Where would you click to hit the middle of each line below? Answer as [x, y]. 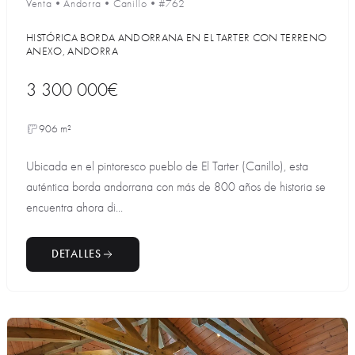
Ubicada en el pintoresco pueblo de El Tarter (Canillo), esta [167, 166]
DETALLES [76, 254]
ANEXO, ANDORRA [72, 51]
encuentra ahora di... [74, 208]
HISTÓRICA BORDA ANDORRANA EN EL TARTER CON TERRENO [177, 38]
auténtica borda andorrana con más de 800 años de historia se [176, 187]
